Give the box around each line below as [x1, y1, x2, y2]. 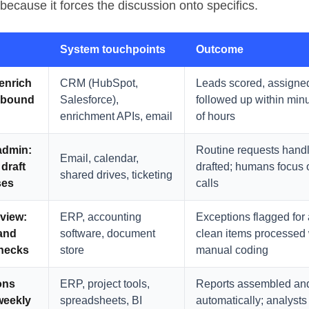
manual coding [196, 243, 268, 256]
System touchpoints [60, 43, 166, 55]
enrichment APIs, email [60, 110, 172, 122]
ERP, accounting [60, 210, 141, 223]
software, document [60, 227, 155, 239]
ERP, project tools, [60, 277, 150, 290]
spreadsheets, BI [60, 294, 142, 306]
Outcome [196, 43, 243, 55]
